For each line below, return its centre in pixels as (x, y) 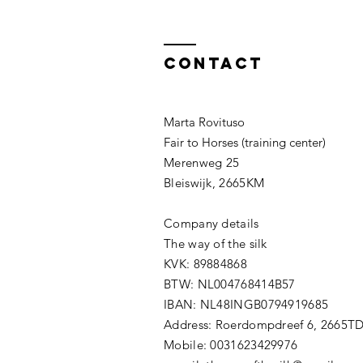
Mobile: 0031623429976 (231, 345)
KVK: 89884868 (205, 264)
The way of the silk (216, 243)
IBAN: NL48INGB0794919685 (246, 304)
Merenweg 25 (202, 162)
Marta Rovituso (204, 122)
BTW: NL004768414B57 (230, 284)
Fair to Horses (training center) (245, 142)
